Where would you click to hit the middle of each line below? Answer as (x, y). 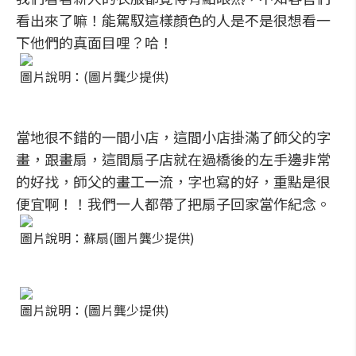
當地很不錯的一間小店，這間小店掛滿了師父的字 (173, 137)
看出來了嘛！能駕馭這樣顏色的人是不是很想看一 (173, 20)
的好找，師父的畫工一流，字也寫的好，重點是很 (173, 181)
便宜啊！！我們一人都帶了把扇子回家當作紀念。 (173, 203)
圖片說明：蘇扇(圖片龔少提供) (107, 238)
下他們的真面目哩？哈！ (95, 42)
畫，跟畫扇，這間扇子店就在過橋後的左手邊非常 (173, 159)
